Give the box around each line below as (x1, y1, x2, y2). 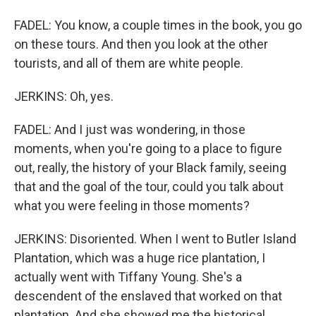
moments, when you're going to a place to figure (14, 141, 282, 156)
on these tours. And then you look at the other (14, 37, 268, 51)
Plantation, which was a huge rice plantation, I (14, 250, 265, 265)
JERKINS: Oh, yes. (14, 89, 114, 104)
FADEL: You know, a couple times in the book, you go (14, 18, 302, 32)
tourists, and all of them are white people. (14, 56, 243, 71)
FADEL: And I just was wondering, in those (14, 122, 245, 137)
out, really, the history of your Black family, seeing (14, 160, 286, 175)
